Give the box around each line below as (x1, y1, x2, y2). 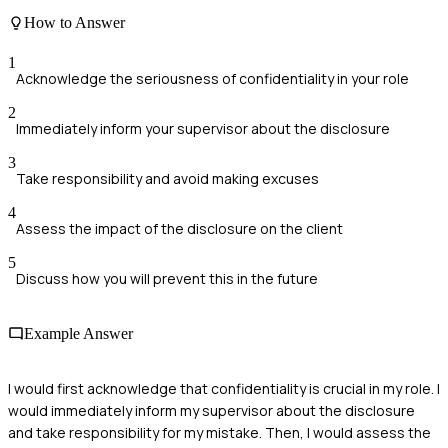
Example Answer (24, 324, 133, 342)
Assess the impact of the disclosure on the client (16, 218, 343, 238)
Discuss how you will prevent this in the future (16, 268, 318, 288)
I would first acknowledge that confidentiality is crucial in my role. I (8, 379, 440, 399)
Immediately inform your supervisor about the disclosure (16, 118, 390, 138)
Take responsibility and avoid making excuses (16, 168, 319, 188)
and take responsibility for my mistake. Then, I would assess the (8, 423, 431, 443)
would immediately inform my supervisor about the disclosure (8, 401, 415, 421)
